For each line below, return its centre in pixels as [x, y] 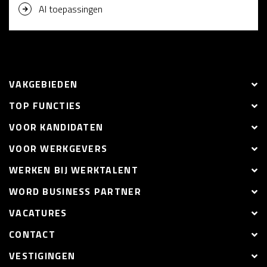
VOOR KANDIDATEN [56, 127]
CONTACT [32, 235]
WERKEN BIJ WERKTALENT [74, 170]
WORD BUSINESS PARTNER [75, 192]
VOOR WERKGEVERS [58, 149]
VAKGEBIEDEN [44, 84]
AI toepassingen [71, 9]
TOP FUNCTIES [45, 106]
